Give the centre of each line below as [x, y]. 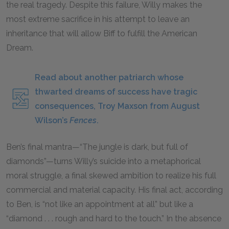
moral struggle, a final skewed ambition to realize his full [111, 176]
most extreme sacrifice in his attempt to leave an [98, 19]
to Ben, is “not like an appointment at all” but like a [100, 204]
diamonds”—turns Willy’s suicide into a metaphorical [104, 161]
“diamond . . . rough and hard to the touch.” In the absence [114, 219]
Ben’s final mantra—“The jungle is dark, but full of [97, 147]
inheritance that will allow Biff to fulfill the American [102, 33]
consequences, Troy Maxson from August [117, 106]
